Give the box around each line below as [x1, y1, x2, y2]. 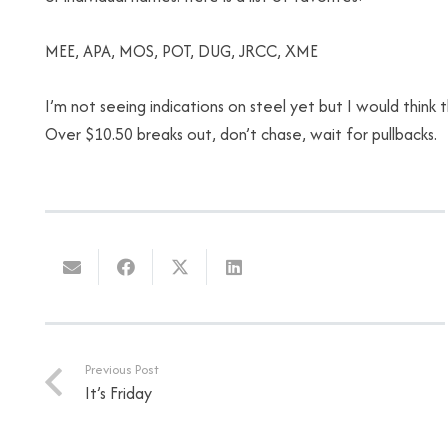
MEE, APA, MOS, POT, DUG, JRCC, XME [45, 39, 318, 63]
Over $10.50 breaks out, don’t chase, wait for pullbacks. [45, 122, 437, 146]
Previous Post [84, 359, 159, 379]
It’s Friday [84, 380, 152, 405]
